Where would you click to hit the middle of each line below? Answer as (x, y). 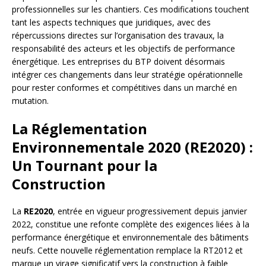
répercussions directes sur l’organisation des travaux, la (118, 36)
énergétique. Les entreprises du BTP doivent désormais (118, 62)
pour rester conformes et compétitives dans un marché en (124, 88)
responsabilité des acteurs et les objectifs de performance (123, 49)
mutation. (30, 101)
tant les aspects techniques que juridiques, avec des (111, 23)
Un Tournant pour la (85, 166)
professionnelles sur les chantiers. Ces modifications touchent (131, 9)
